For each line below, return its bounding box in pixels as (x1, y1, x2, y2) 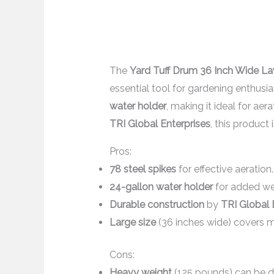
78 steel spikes (109, 163, 176, 176)
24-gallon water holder (109, 181, 213, 193)
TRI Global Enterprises (109, 118, 210, 130)
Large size (109, 217, 156, 229)
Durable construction (109, 199, 204, 211)
